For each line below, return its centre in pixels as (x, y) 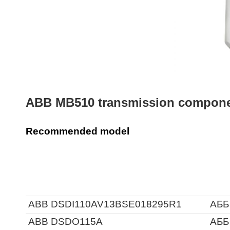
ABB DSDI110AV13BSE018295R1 (105, 204)
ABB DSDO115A (65, 222)
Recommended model (78, 131)
